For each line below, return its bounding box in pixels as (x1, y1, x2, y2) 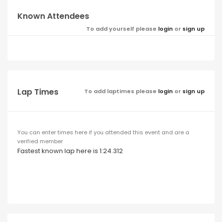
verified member (17, 137, 63, 145)
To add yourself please (86, 24, 158, 33)
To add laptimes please (84, 87, 158, 95)
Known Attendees (17, 10, 89, 22)
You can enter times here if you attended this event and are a (17, 128, 189, 136)
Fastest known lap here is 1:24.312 (17, 146, 123, 156)
